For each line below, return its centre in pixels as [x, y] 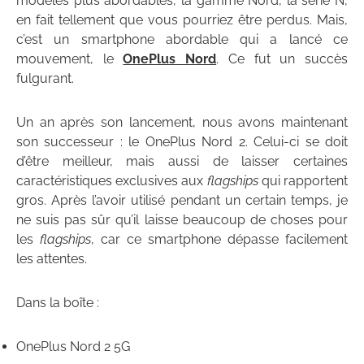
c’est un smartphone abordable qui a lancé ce [182, 40]
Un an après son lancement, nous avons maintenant [182, 123]
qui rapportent [303, 181]
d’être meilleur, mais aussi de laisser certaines [182, 162]
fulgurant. [45, 79]
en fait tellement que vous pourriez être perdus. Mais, [182, 20]
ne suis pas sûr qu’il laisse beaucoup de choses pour [182, 220]
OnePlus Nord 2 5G [73, 347]
